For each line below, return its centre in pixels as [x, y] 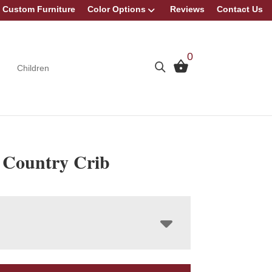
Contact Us [240, 9]
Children [33, 68]
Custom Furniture [39, 9]
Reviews [187, 9]
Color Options [117, 9]
